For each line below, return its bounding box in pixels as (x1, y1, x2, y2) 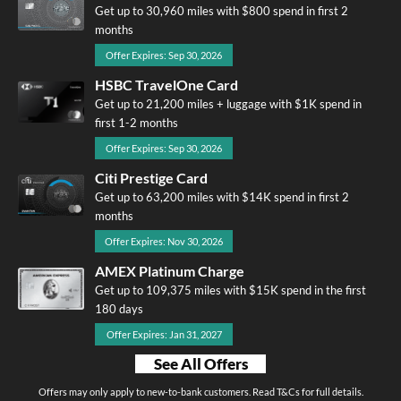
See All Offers (153, 354, 248, 373)
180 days (95, 301, 143, 316)
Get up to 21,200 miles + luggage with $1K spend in (95, 96, 362, 111)
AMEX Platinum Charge (95, 261, 244, 279)
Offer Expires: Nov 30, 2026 (105, 235, 223, 247)
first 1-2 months (95, 115, 178, 130)
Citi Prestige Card (95, 168, 208, 186)
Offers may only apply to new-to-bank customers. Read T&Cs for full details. (38, 385, 363, 397)
